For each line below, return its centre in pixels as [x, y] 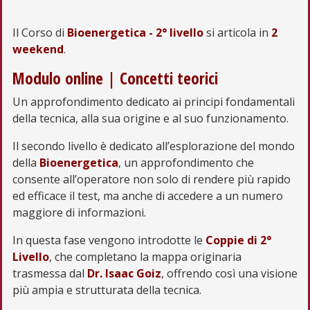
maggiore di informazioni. [79, 212]
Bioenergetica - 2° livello [135, 32]
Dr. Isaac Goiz [124, 273]
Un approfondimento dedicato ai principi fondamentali [154, 101]
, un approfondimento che [186, 162]
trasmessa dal [50, 273]
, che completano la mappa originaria [145, 256]
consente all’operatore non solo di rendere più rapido [152, 179]
